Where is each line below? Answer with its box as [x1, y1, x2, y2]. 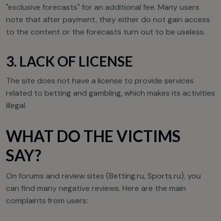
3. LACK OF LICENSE [6, 53, 133, 70]
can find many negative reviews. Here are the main [6, 183, 186, 194]
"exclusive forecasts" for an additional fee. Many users [6, 2, 199, 13]
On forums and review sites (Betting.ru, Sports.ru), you [6, 171, 201, 182]
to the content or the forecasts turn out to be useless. [6, 27, 205, 37]
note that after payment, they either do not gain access [6, 14, 210, 25]
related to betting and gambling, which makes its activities [6, 88, 215, 99]
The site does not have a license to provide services [6, 75, 194, 86]
